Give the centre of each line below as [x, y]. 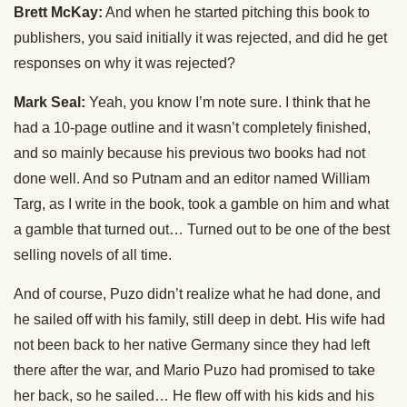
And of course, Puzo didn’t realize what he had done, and [197, 294]
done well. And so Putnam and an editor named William [192, 179]
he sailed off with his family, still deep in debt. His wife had [199, 319]
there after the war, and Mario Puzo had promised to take [194, 370]
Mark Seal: [50, 102]
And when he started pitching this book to [236, 12]
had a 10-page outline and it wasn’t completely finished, [192, 128]
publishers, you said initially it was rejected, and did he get [200, 38]
